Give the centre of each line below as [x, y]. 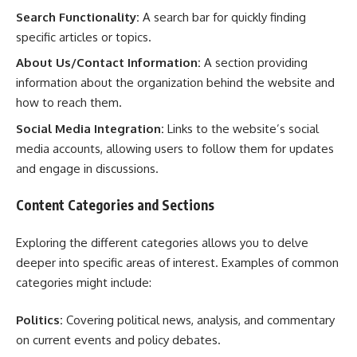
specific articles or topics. [84, 37]
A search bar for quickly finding [223, 17]
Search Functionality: [78, 17]
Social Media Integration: [90, 128]
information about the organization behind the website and [175, 82]
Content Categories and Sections [115, 205]
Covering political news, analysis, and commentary [199, 320]
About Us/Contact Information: [108, 63]
